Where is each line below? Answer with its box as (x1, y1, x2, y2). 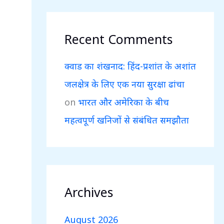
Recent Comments (64, 30, 172, 47)
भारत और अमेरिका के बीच (77, 96, 169, 108)
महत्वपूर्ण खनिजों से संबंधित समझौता (64, 114, 189, 126)
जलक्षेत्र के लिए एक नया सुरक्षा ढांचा (64, 78, 184, 90)
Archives (64, 183, 113, 200)
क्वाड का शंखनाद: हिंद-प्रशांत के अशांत (64, 60, 196, 72)
